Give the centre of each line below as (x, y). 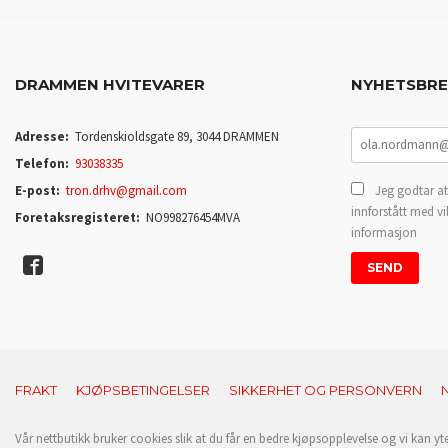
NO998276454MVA (193, 217)
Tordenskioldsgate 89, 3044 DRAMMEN (177, 136)
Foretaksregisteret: (77, 217)
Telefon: (42, 163)
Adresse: (42, 136)
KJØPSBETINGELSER (143, 389)
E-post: (37, 190)
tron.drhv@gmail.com (127, 190)
